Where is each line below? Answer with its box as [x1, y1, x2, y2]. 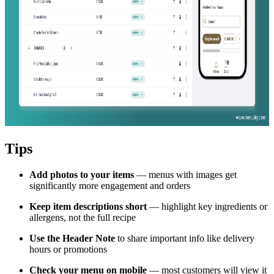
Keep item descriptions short [29, 201, 147, 212]
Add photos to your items [29, 169, 134, 180]
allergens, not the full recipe [29, 212, 136, 223]
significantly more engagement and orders [29, 180, 190, 191]
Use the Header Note [29, 232, 115, 243]
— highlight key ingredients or [147, 201, 267, 212]
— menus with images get [134, 169, 237, 180]
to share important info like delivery [115, 232, 254, 243]
